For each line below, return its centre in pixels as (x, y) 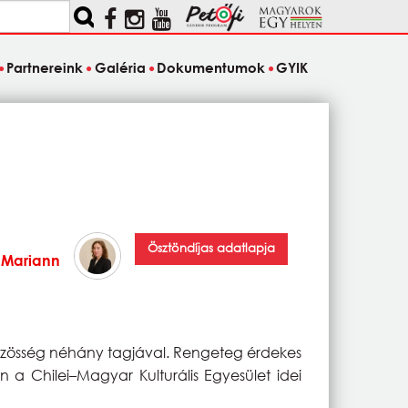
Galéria (120, 68)
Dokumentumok (210, 68)
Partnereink (45, 68)
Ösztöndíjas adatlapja (212, 249)
